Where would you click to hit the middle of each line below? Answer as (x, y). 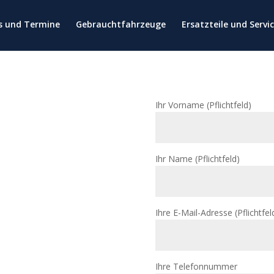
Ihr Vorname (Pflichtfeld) (203, 105)
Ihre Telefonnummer (196, 266)
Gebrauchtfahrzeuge (121, 24)
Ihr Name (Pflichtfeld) (197, 158)
